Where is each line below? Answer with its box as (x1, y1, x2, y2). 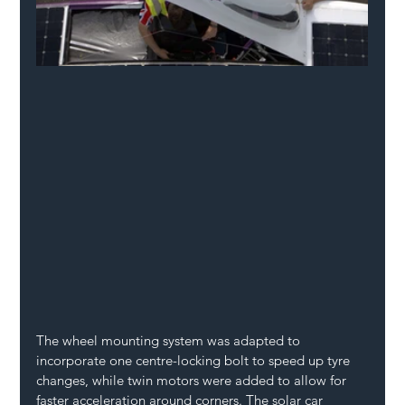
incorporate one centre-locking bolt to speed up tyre (36, 351, 354, 369)
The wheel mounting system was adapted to (36, 331, 305, 349)
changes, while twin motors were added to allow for (36, 371, 351, 389)
